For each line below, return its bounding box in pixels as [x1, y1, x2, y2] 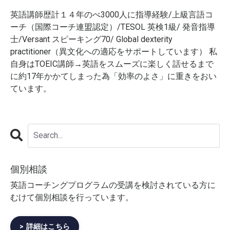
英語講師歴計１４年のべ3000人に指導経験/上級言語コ [10, 9, 213, 20]
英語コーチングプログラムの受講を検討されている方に [10, 180, 216, 190]
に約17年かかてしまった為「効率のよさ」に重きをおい [10, 71, 217, 81]
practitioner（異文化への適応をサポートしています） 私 [10, 46, 217, 56]
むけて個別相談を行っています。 [10, 192, 133, 202]
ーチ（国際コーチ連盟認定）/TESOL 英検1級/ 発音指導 [10, 22, 215, 32]
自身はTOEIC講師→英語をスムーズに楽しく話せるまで [10, 59, 214, 69]
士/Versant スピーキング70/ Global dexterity [10, 34, 172, 44]
